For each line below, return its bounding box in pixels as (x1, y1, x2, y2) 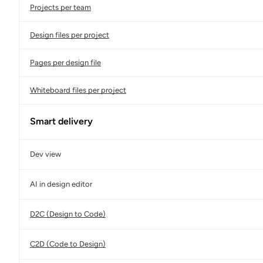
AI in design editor (29, 179, 92, 188)
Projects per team (29, 2, 91, 12)
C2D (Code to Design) (29, 239, 106, 248)
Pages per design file (29, 58, 101, 67)
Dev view (29, 149, 61, 159)
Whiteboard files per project (29, 85, 126, 95)
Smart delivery (29, 116, 93, 127)
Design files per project (29, 30, 109, 39)
